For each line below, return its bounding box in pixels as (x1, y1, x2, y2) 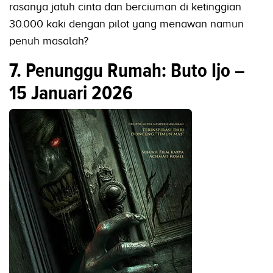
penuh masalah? (9, 35, 88, 48)
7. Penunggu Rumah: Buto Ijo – (9, 56, 245, 85)
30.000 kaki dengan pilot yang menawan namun (9, 18, 244, 30)
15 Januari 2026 (9, 79, 133, 107)
